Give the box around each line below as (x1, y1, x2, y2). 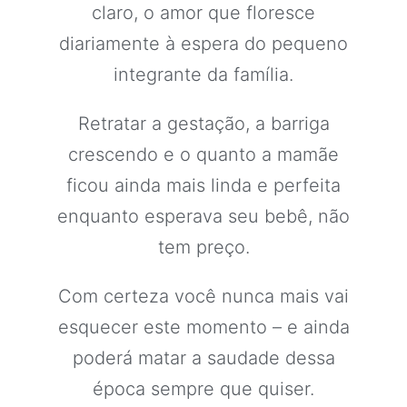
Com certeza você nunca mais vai (58, 285, 349, 307)
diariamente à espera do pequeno (59, 33, 348, 55)
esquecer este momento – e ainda (57, 316, 350, 338)
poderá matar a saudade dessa (72, 347, 335, 369)
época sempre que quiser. (93, 378, 314, 400)
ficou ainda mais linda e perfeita (66, 174, 341, 196)
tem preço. (157, 236, 250, 258)
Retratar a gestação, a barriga (77, 113, 330, 134)
